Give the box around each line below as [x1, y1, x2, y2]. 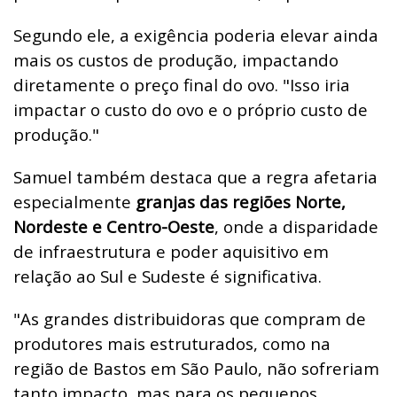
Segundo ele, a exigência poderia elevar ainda [13, 24, 378, 47]
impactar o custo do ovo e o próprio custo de [13, 98, 368, 121]
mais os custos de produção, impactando [13, 49, 339, 72]
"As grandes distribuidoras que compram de [13, 307, 366, 331]
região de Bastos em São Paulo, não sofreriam [13, 357, 379, 380]
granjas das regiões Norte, [131, 191, 346, 214]
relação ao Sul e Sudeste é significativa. [13, 265, 322, 288]
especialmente [13, 191, 131, 214]
